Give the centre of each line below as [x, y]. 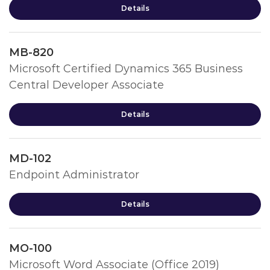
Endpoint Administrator [74, 175]
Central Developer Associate [86, 85]
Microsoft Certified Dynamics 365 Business [126, 69]
